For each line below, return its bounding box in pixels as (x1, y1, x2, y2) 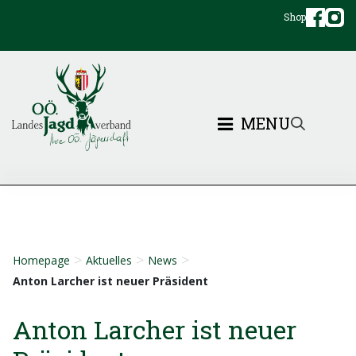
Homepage (13, 253, 70, 269)
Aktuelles (86, 253, 132, 269)
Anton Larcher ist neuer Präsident (13, 273, 208, 288)
